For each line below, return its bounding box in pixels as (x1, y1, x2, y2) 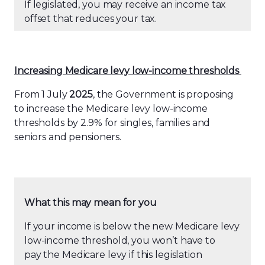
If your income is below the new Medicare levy (24, 221, 240, 232)
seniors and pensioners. (14, 131, 124, 143)
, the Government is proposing (92, 89, 234, 100)
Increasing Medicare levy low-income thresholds (14, 65, 240, 76)
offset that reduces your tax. (24, 13, 157, 24)
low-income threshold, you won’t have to (24, 235, 215, 246)
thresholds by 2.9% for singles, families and (14, 117, 211, 128)
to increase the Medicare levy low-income (14, 103, 208, 114)
